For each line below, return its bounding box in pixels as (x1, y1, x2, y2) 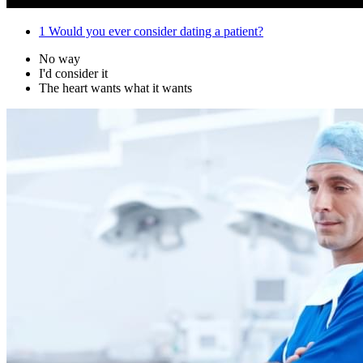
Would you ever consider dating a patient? (45, 24, 263, 39)
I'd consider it (39, 66, 108, 81)
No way (39, 52, 80, 66)
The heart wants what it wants (39, 81, 192, 96)
